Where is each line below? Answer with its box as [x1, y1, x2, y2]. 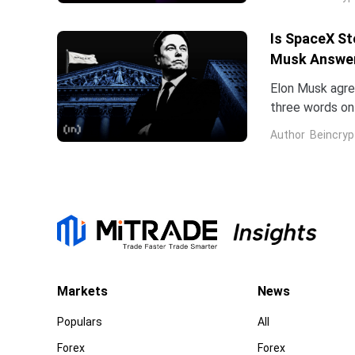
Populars [57, 315, 102, 328]
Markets [57, 283, 108, 299]
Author [270, 128, 305, 142]
